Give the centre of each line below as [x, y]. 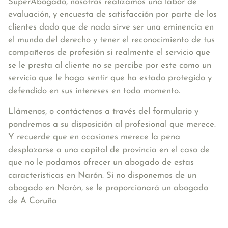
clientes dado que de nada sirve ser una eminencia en [111, 27]
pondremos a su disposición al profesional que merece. [112, 124]
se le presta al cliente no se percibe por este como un [110, 65]
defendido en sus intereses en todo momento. [94, 91]
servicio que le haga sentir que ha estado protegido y [110, 78]
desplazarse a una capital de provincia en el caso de [109, 150]
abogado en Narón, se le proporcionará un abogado [108, 188]
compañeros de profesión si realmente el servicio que [109, 53]
